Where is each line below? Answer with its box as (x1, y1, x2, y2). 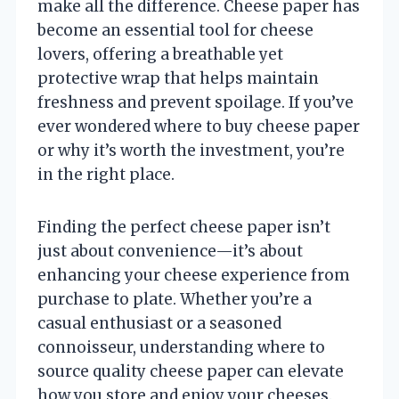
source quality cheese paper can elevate (37, 361, 344, 381)
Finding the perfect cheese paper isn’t (37, 216, 330, 237)
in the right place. (37, 164, 175, 184)
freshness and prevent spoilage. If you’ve (37, 92, 354, 112)
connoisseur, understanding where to (37, 337, 325, 357)
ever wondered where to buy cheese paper (37, 116, 360, 136)
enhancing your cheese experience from (37, 265, 350, 285)
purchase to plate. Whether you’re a (37, 289, 312, 309)
